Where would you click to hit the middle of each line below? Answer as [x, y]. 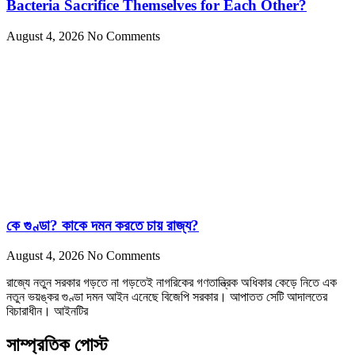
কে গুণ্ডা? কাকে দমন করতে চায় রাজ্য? [103, 225]
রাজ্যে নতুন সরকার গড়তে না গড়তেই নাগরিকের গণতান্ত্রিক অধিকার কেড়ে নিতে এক [172, 283]
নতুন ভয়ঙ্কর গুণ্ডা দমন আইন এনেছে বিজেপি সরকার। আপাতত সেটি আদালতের [167, 297]
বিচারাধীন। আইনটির [47, 311]
